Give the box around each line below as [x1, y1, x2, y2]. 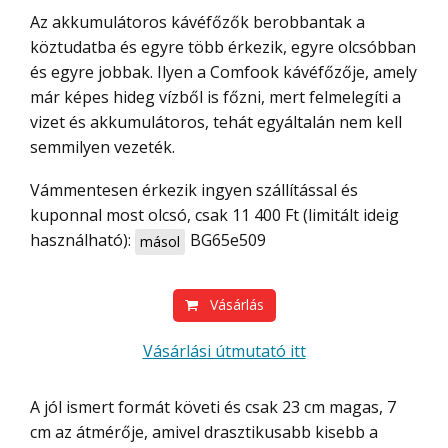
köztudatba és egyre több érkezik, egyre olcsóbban [30, 36, 416, 58]
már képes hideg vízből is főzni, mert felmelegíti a [30, 86, 401, 108]
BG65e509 [190, 229, 266, 251]
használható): [30, 229, 135, 251]
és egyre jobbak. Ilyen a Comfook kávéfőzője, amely [30, 61, 417, 83]
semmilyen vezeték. [30, 136, 175, 158]
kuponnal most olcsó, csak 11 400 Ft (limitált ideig [30, 204, 399, 226]
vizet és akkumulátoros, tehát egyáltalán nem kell [30, 111, 402, 133]
